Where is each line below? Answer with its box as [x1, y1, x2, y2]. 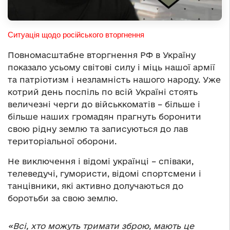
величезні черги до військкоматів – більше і [8, 99, 200, 109]
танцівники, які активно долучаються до [8, 181, 183, 190]
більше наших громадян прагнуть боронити [8, 111, 201, 121]
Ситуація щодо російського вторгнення [8, 30, 144, 39]
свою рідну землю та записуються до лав [8, 124, 188, 133]
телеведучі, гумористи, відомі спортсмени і [8, 168, 201, 178]
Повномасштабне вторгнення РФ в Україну [8, 50, 196, 60]
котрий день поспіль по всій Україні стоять [8, 87, 198, 97]
